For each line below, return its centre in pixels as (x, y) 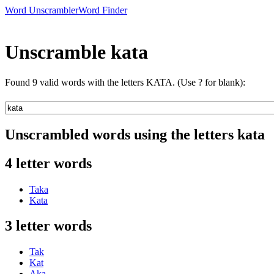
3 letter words (48, 226)
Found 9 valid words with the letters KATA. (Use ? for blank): (125, 82)
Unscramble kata (76, 52)
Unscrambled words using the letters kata (135, 134)
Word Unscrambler (42, 10)
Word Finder (103, 10)
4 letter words (48, 163)
